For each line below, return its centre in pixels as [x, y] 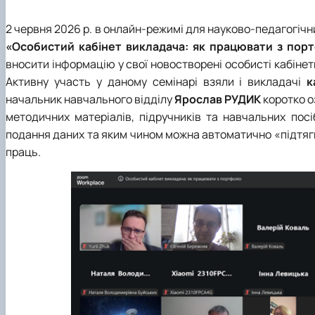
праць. [23, 152]
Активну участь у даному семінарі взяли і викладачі [156, 81]
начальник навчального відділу [90, 99]
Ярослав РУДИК [218, 99]
